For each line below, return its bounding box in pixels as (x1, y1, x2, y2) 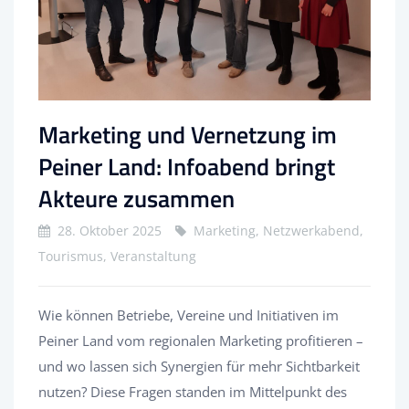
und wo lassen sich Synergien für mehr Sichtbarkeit (38, 357, 360, 376)
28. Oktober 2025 (58, 222, 162, 240)
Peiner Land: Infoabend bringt (38, 149, 335, 185)
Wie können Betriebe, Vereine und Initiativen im (38, 306, 339, 325)
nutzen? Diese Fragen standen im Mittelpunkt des (38, 383, 347, 402)
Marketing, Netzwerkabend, (194, 222, 363, 240)
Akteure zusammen (38, 181, 235, 217)
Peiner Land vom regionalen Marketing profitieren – (38, 331, 363, 351)
